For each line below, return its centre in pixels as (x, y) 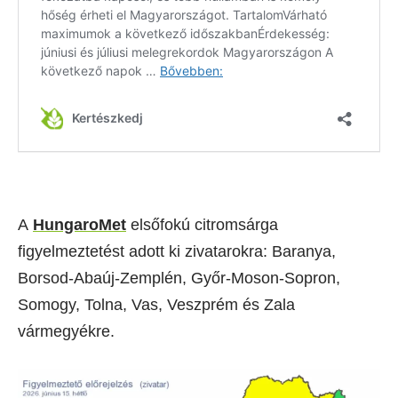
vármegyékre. (66, 331)
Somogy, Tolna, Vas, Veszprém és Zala (156, 304)
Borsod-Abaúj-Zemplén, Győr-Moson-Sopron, (179, 278)
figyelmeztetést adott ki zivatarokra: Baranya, (177, 251)
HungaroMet (80, 224)
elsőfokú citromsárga (202, 224)
